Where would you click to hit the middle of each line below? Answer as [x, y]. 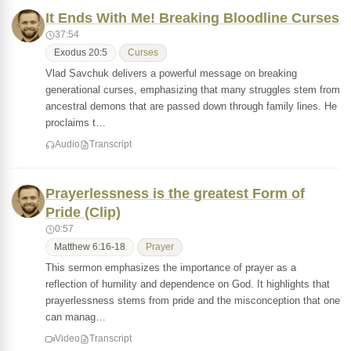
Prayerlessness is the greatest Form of [175, 194]
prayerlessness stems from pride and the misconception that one [193, 300]
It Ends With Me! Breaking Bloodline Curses [192, 18]
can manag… [76, 317]
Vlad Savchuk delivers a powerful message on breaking [171, 73]
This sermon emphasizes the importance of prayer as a [171, 268]
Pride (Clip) [83, 212]
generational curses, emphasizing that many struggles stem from [193, 90]
